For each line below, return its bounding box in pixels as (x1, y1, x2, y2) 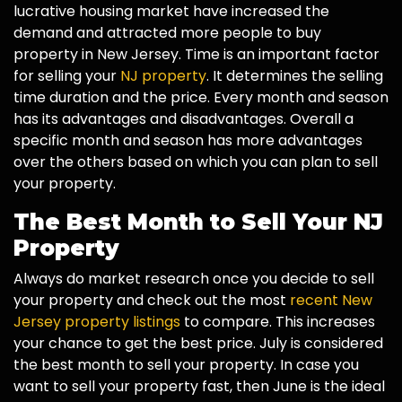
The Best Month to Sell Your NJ (13, 208, 383, 236)
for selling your (13, 66, 120, 87)
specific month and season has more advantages (13, 130, 363, 152)
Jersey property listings (13, 311, 180, 333)
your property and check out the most (13, 290, 290, 311)
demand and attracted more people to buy (13, 22, 321, 44)
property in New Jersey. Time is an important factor (13, 44, 380, 66)
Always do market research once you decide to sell (13, 268, 374, 290)
